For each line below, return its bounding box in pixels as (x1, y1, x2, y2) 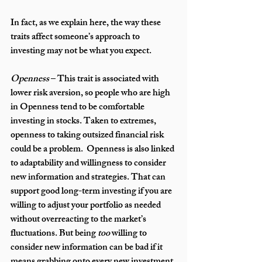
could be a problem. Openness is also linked (11, 142, 176, 159)
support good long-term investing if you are (11, 184, 174, 201)
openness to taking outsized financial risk (11, 127, 166, 145)
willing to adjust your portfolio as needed (11, 198, 163, 215)
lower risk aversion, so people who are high (11, 85, 172, 103)
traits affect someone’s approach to (11, 29, 142, 47)
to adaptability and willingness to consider (11, 156, 168, 173)
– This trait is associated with (49, 71, 161, 89)
